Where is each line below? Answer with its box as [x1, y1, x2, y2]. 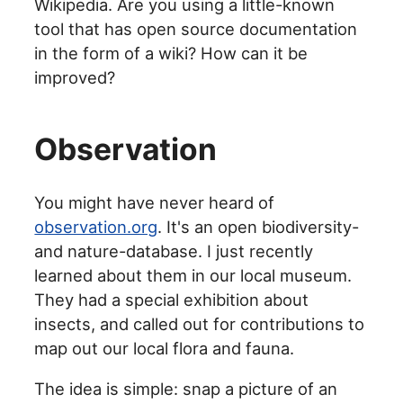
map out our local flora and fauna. [34, 337, 295, 358]
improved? [34, 67, 116, 87]
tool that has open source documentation [34, 18, 358, 39]
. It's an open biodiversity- [157, 216, 360, 237]
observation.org [34, 216, 158, 237]
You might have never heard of [34, 192, 275, 212]
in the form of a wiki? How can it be [34, 42, 309, 63]
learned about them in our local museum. [34, 264, 353, 285]
